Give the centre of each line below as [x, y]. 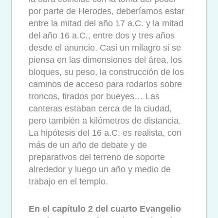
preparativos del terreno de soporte [97, 157]
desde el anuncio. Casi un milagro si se [105, 47]
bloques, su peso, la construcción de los [106, 72]
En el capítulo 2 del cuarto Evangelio [105, 209]
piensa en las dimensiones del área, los [105, 60]
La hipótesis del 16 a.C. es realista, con [105, 133]
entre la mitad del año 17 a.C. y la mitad [106, 23]
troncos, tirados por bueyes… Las [94, 96]
